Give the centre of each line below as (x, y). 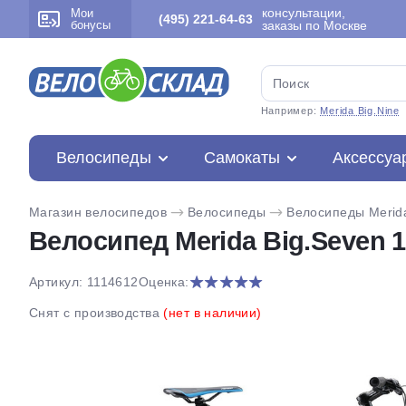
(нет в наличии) (213, 313)
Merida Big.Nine (360, 111)
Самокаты (242, 158)
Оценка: (164, 282)
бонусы (91, 25)
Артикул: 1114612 (84, 282)
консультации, (304, 13)
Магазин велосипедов (98, 212)
